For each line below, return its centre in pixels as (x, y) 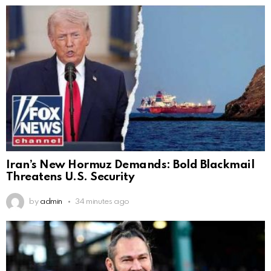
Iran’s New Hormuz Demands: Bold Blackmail (130, 165)
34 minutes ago (103, 202)
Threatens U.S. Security (70, 177)
